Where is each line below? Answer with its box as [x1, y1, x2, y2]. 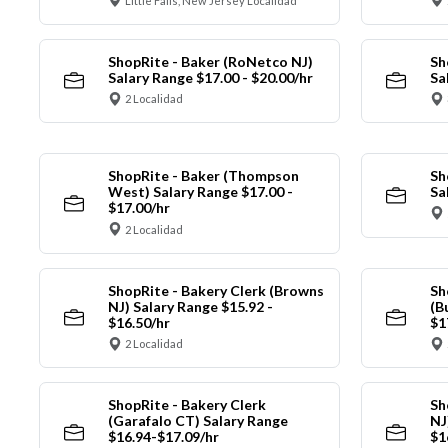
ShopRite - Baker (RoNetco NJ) [107, 52, 313, 70]
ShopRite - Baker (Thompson [107, 167, 299, 185]
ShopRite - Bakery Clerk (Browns [107, 281, 324, 299]
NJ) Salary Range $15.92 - [107, 297, 273, 315]
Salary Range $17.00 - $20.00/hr [107, 68, 313, 86]
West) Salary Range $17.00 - [107, 183, 293, 201]
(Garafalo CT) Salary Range [107, 412, 288, 430]
